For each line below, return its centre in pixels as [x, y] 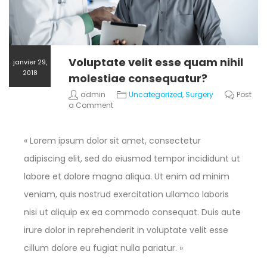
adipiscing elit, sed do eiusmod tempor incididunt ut [132, 159]
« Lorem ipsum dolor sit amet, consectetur [112, 141]
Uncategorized [156, 95]
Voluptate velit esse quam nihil [156, 63]
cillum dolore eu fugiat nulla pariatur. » [103, 248]
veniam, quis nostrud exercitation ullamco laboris [126, 195]
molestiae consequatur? [138, 79]
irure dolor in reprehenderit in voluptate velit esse [126, 230]
